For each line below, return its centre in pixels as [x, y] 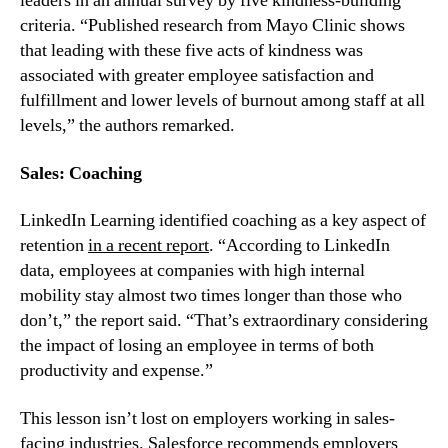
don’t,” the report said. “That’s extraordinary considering [224, 321]
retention [54, 246]
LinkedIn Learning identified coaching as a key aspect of [223, 221]
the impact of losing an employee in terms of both [197, 346]
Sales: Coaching [81, 173]
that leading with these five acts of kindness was [191, 51]
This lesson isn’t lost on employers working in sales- [207, 418]
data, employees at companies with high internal [192, 271]
